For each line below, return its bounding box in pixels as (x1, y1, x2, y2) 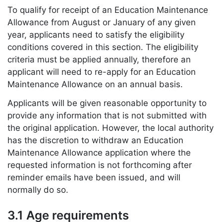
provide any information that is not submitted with (7, 110, 207, 120)
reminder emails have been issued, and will (7, 172, 180, 182)
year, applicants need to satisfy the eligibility (7, 29, 184, 40)
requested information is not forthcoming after (7, 160, 192, 170)
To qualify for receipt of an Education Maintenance (7, 4, 208, 15)
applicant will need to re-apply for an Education (7, 66, 196, 77)
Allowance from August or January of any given (7, 17, 196, 27)
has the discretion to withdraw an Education (7, 135, 183, 145)
